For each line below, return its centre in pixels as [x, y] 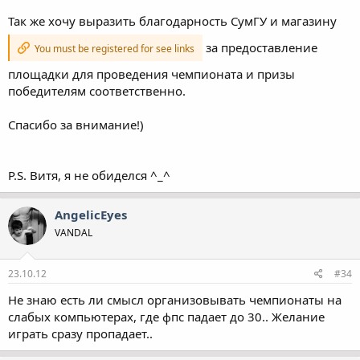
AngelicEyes [91, 214]
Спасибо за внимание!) [76, 124]
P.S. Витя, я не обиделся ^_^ [89, 175]
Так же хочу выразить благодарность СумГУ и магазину [172, 20]
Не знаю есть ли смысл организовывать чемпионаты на [175, 300]
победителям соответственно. [97, 90]
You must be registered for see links [113, 48]
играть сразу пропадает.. [80, 333]
